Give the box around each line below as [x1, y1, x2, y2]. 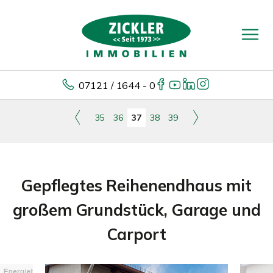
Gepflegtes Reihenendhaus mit [21, 175, 252, 196]
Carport [107, 224, 166, 244]
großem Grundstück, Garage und [12, 200, 261, 220]
